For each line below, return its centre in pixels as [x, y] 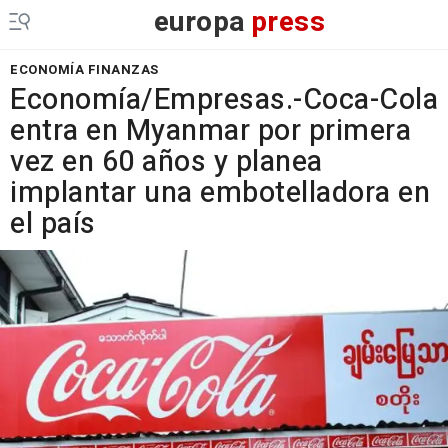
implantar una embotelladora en [220, 193]
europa [199, 22]
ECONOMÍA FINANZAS [84, 69]
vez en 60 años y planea [166, 162]
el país [53, 224]
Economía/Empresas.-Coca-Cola [224, 100]
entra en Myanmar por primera [210, 131]
